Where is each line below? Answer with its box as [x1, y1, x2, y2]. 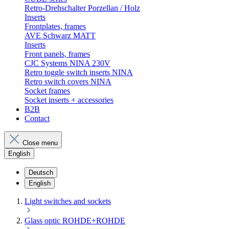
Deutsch [29, 169, 53, 176]
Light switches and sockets [25, 197, 111, 205]
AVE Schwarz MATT [25, 31, 96, 40]
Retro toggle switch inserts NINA [25, 68, 133, 77]
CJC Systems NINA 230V [25, 59, 110, 67]
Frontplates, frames [25, 22, 86, 31]
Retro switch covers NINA [25, 77, 111, 86]
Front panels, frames [25, 50, 90, 58]
